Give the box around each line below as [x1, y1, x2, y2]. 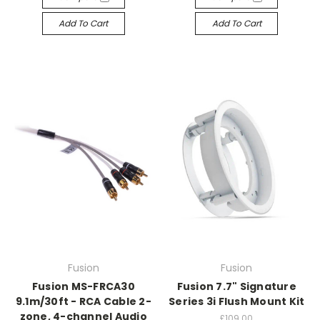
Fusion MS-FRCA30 [31, 279, 135, 294]
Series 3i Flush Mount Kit [169, 294, 305, 309]
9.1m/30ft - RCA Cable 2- [15, 294, 151, 309]
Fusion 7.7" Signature [176, 279, 296, 294]
